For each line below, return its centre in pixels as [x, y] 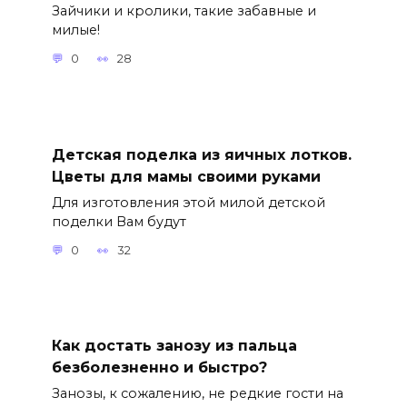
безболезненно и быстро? [159, 367]
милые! [75, 30]
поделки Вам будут [119, 221]
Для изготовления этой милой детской [188, 202]
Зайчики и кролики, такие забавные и [184, 10]
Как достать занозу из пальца [174, 345]
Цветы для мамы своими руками [186, 176]
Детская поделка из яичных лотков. [201, 154]
